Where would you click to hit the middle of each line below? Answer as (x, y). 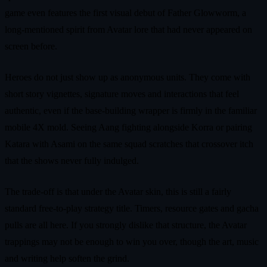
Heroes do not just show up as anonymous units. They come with (128, 77)
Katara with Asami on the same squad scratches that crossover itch (129, 144)
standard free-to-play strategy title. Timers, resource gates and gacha (132, 208)
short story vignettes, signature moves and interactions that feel (122, 94)
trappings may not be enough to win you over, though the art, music (132, 241)
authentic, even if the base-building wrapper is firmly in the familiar (131, 110)
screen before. (31, 46)
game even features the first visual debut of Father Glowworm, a (125, 13)
